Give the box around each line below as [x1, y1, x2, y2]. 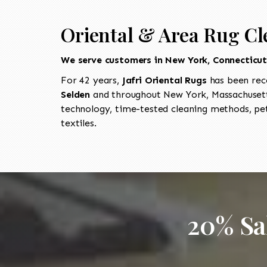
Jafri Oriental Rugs [122, 74, 210, 86]
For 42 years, [61, 74, 122, 86]
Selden [61, 88, 91, 100]
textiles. [61, 117, 97, 129]
